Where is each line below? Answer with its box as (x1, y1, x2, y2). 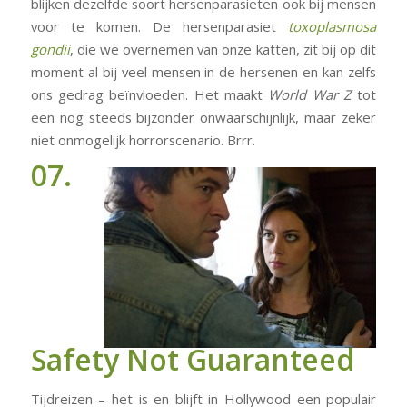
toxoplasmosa (288, 16, 377, 35)
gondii (30, 39, 70, 58)
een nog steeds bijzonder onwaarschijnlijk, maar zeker (30, 107, 377, 126)
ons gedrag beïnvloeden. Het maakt (30, 84, 269, 104)
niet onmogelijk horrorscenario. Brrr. (30, 130, 255, 149)
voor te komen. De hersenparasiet (30, 16, 277, 35)
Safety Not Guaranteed (30, 339, 354, 379)
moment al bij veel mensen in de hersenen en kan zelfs (30, 62, 377, 81)
